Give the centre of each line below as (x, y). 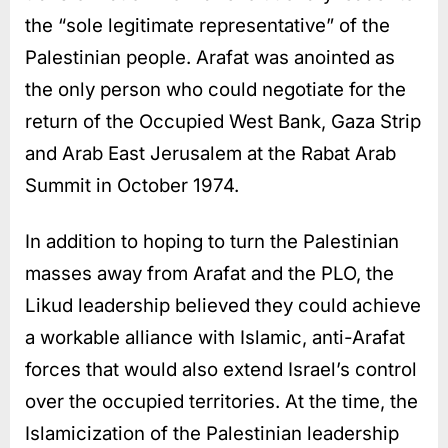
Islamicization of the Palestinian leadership (212, 433)
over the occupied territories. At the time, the (221, 401)
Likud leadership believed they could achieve (223, 305)
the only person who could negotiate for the (215, 89)
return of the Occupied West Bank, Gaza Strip (223, 121)
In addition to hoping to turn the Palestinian (212, 241)
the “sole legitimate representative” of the (207, 25)
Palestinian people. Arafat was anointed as (210, 57)
